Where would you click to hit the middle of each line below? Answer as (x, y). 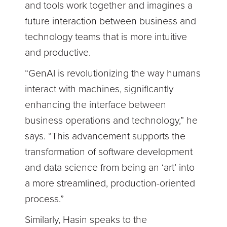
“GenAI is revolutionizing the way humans (113, 74)
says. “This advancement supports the (105, 137)
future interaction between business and (111, 22)
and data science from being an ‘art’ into (110, 168)
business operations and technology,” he (111, 121)
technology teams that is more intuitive (106, 37)
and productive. (58, 53)
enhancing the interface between (96, 105)
